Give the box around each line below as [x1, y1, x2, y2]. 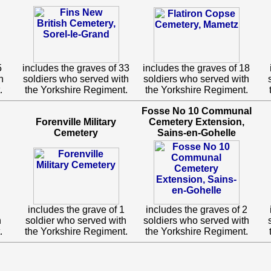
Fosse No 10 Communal [141, 106, 252, 116]
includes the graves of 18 [143, 63, 250, 73]
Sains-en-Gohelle [157, 128, 236, 138]
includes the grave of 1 [27, 204, 125, 215]
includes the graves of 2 [145, 204, 247, 215]
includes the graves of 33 [22, 63, 129, 73]
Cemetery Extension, [148, 117, 244, 127]
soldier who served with [25, 215, 126, 226]
